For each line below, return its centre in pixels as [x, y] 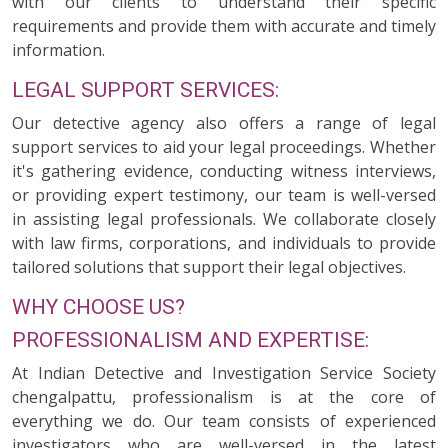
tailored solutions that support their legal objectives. [209, 267]
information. [58, 50]
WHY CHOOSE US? [98, 307]
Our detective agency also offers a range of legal [224, 123]
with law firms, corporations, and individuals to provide [224, 243]
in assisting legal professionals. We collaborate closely [224, 219]
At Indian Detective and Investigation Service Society [224, 373]
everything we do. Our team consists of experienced [224, 421]
